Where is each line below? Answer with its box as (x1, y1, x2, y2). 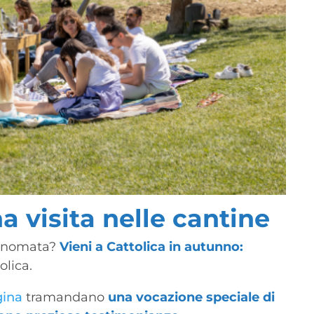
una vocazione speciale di (108, 289, 275, 305)
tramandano (22, 289, 109, 305)
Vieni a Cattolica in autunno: (60, 238, 244, 254)
